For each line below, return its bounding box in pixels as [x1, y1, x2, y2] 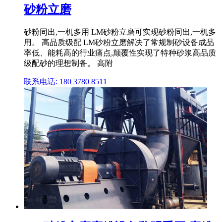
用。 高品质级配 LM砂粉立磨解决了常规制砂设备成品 [24, 38, 214, 47]
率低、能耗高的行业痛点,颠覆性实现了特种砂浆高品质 [24, 48, 216, 57]
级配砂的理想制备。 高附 [24, 58, 113, 67]
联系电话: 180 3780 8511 [24, 77, 107, 86]
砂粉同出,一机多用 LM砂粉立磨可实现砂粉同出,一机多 [24, 27, 216, 36]
